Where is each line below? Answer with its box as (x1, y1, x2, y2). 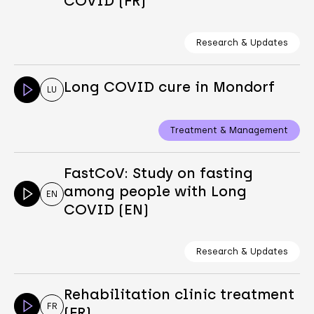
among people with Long (64, 182, 247, 200)
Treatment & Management (170, 124, 289, 135)
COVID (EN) (64, 200, 149, 218)
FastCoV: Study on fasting (64, 164, 254, 182)
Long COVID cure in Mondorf (64, 78, 275, 95)
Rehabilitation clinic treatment (64, 285, 295, 303)
